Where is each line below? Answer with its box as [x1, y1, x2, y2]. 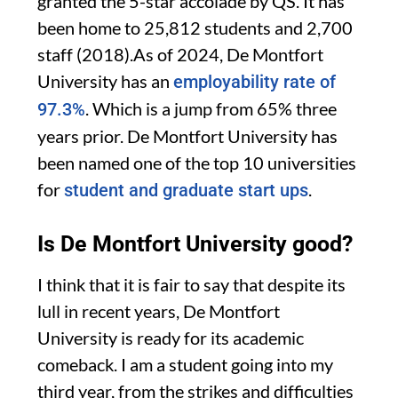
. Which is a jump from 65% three [85, 97, 337, 119]
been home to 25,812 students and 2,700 [37, 16, 353, 38]
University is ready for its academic [37, 326, 304, 348]
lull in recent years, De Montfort [37, 299, 280, 322]
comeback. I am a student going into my [37, 353, 333, 375]
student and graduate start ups [64, 179, 308, 201]
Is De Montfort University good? [37, 230, 353, 257]
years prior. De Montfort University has [37, 124, 338, 147]
